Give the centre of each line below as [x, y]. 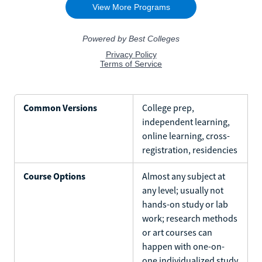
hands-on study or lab [185, 204]
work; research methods [190, 218]
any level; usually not [183, 190]
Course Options [54, 176]
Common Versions [60, 107]
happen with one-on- [183, 246]
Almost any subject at [184, 176]
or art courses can [177, 232]
